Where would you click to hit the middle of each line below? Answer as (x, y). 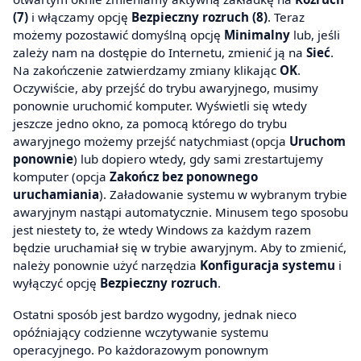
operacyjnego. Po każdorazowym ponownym (141, 350)
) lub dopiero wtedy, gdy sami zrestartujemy (198, 158)
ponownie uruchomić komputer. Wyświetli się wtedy (160, 105)
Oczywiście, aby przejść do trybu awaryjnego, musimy (166, 87)
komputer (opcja (61, 176)
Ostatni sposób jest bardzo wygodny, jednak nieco (155, 315)
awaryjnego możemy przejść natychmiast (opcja (151, 141)
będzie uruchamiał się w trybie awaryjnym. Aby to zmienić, (180, 247)
